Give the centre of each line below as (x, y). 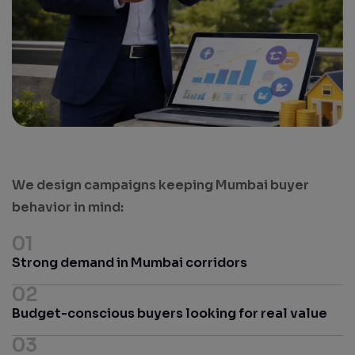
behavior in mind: (68, 208)
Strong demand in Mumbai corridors (130, 263)
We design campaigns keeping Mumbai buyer (160, 185)
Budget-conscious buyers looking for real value (170, 314)
